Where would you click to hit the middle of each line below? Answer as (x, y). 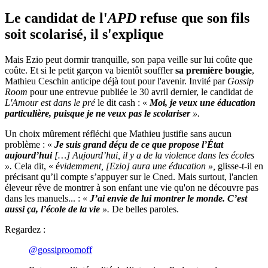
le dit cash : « (122, 103)
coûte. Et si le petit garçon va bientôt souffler (90, 71)
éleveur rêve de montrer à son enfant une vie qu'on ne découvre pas (132, 188)
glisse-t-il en (239, 166)
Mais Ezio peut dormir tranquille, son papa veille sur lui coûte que (129, 60)
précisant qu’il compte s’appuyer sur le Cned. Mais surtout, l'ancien (131, 177)
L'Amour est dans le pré (50, 103)
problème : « (30, 145)
